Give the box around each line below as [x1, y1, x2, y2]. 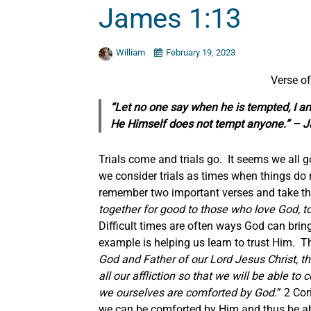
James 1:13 [99, 2, 241, 35]
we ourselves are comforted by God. [99, 285, 277, 299]
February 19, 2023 [166, 47, 235, 58]
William [116, 47, 147, 58]
